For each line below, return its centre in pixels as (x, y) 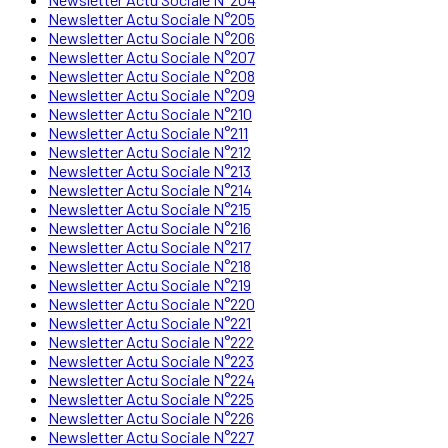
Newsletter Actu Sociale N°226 (151, 417)
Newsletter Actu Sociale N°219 (149, 284)
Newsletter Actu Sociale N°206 (151, 37)
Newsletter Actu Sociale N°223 (151, 360)
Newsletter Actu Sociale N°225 (151, 398)
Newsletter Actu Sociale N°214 (150, 189)
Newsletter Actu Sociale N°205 (151, 18)
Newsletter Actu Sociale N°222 (151, 341)
